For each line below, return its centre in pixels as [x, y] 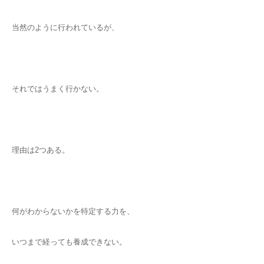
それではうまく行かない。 [58, 89]
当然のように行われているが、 [65, 28]
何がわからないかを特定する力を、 [73, 212]
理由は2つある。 [41, 150]
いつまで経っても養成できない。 [69, 242]
